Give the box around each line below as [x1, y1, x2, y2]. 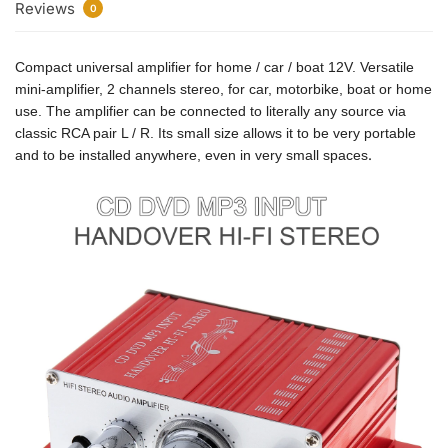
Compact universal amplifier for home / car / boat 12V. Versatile [15, 58, 414, 75]
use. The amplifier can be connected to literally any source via [15, 102, 406, 119]
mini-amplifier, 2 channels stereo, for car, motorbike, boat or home [15, 80, 432, 97]
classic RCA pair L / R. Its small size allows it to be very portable [15, 124, 416, 141]
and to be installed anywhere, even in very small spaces [15, 146, 368, 163]
